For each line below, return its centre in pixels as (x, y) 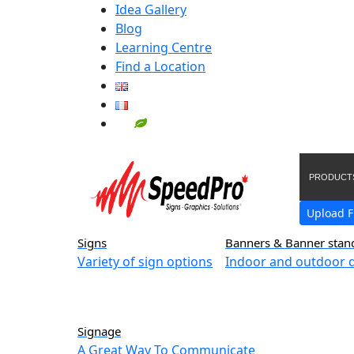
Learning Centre (164, 47)
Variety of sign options (145, 262)
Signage (99, 331)
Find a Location (160, 66)
